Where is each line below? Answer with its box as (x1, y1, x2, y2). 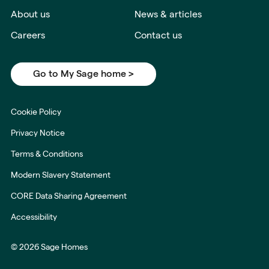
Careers (11, 30, 45, 41)
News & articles (134, 9, 202, 20)
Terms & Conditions (11, 149, 83, 159)
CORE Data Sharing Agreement (11, 191, 127, 201)
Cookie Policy (11, 107, 61, 117)
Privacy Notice (11, 128, 65, 138)
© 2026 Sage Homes (11, 242, 88, 252)
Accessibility (11, 212, 57, 222)
